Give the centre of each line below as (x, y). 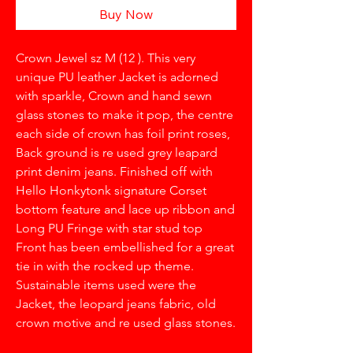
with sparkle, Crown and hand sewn (114, 95)
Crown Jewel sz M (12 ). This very (106, 58)
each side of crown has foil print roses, (124, 133)
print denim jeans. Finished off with (114, 171)
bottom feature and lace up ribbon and (125, 209)
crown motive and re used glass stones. (126, 322)
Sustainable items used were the (106, 284)
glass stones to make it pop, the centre (124, 114)
